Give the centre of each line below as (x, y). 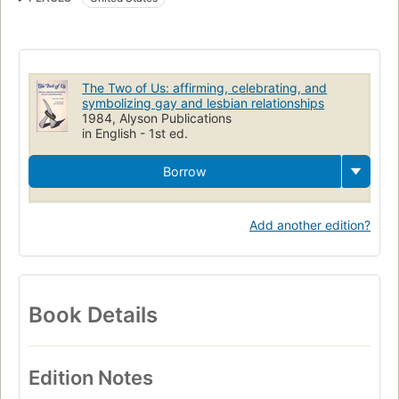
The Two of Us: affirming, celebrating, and (205, 87)
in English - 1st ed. (135, 133)
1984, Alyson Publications (157, 118)
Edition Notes (91, 377)
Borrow (185, 171)
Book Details (93, 314)
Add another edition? (310, 224)
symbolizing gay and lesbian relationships (204, 102)
